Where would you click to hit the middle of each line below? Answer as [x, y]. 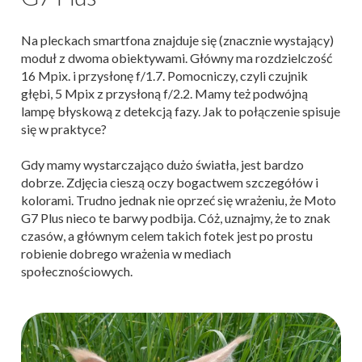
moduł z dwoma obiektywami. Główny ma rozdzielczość [177, 57]
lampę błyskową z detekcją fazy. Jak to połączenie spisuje [181, 111]
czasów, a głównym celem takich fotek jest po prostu [167, 235]
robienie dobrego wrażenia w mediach [126, 253]
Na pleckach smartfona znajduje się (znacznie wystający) [177, 40]
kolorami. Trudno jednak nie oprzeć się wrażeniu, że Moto [179, 200]
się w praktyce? [64, 128]
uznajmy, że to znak [276, 217]
